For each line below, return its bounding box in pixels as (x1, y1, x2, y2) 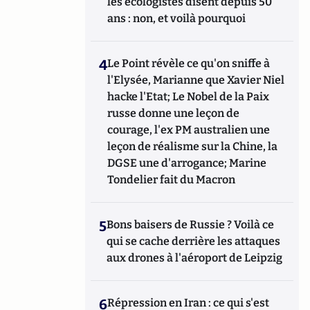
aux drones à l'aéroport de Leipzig (107, 250, 283, 264)
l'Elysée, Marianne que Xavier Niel (107, 73, 285, 86)
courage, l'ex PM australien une (107, 122, 271, 136)
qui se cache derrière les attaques (107, 234, 281, 248)
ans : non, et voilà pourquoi (107, 11, 246, 25)
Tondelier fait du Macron (107, 172, 236, 186)
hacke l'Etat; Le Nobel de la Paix (107, 89, 270, 103)
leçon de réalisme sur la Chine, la (107, 139, 278, 153)
